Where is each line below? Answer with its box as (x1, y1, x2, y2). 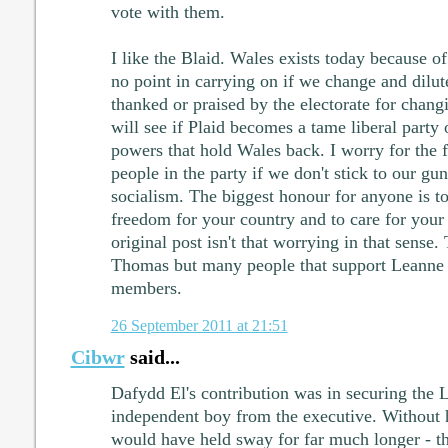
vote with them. (110, 2, 225, 23)
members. (110, 278, 182, 299)
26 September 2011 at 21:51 (110, 315, 288, 335)
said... (124, 345, 180, 368)
